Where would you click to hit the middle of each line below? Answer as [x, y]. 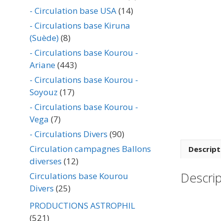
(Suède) [44, 38]
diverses [46, 161]
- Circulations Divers [69, 134]
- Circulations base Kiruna [80, 25]
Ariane [42, 65]
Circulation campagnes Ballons [90, 149]
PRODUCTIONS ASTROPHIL [82, 205]
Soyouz [44, 92]
